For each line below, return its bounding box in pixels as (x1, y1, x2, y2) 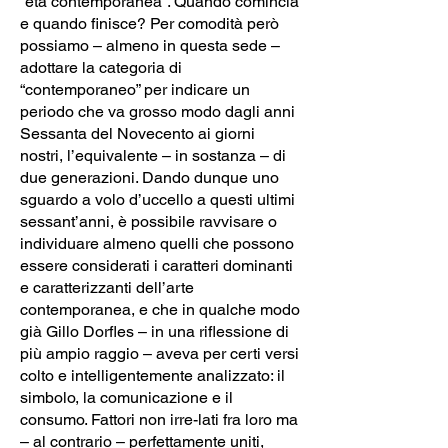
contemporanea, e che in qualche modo (20, 299, 300, 319)
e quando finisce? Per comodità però (20, 13, 279, 33)
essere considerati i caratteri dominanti (20, 255, 293, 275)
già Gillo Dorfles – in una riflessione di (20, 321, 289, 341)
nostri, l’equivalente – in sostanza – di (20, 145, 286, 165)
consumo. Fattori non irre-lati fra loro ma (20, 409, 298, 429)
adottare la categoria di (20, 57, 182, 77)
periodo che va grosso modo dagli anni (20, 101, 295, 121)
